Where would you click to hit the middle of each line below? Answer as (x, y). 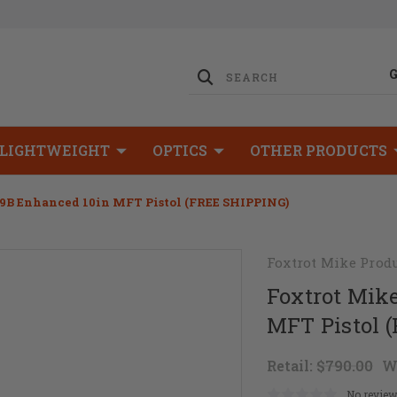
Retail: (291, 366)
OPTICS (180, 150)
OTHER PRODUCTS (319, 150)
